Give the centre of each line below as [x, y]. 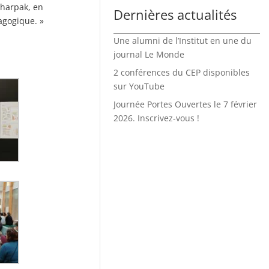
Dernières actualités [175, 14]
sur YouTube [139, 86]
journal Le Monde [149, 54]
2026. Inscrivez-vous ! [156, 118]
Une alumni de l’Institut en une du [182, 40]
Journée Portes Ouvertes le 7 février [185, 104]
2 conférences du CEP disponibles [181, 72]
